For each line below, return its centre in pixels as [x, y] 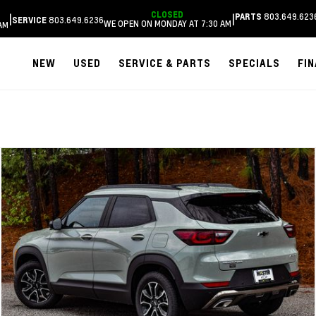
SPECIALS [254, 63]
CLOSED [167, 14]
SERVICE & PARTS [164, 63]
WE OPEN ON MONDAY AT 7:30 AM [168, 23]
